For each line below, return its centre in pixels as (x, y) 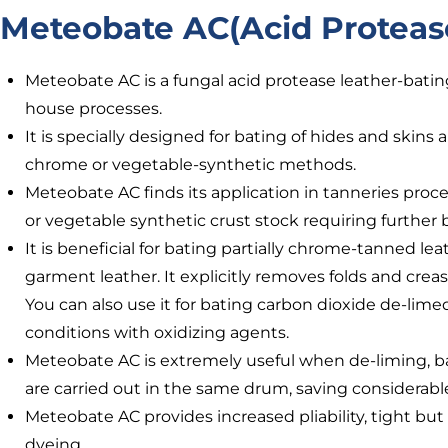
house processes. (95, 108)
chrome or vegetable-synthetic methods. (192, 164)
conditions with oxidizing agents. (159, 332)
